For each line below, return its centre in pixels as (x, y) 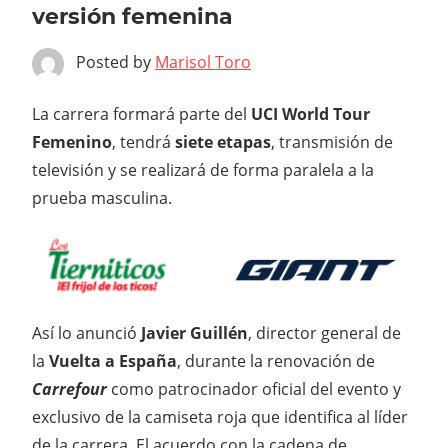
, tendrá (143, 142)
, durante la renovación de (276, 360)
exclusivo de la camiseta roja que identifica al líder (220, 416)
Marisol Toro (203, 62)
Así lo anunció (86, 332)
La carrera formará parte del (141, 114)
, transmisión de (332, 142)
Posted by (115, 62)
